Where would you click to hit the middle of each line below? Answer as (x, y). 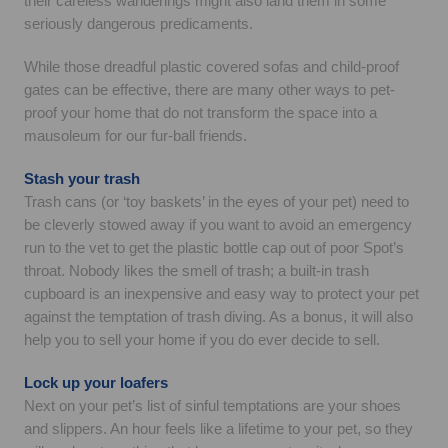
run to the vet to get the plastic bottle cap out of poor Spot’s (214, 247)
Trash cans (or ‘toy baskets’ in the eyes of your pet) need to (216, 201)
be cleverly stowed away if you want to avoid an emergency (218, 224)
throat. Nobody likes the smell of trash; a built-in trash (196, 270)
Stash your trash (82, 178)
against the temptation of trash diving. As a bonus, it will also (218, 316)
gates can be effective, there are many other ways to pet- (209, 89)
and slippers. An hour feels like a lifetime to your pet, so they (218, 428)
